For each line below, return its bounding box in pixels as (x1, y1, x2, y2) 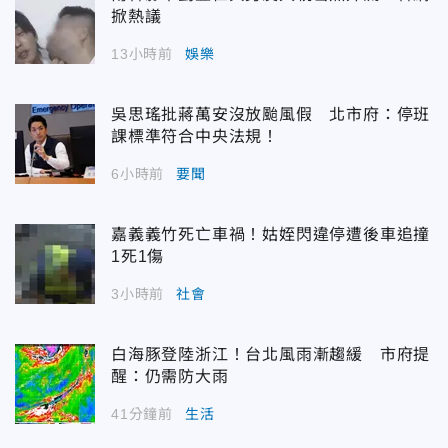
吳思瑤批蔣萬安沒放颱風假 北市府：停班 (111, 105, 431, 123)
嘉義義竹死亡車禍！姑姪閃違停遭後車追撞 (111, 225, 431, 243)
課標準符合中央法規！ (111, 127, 279, 145)
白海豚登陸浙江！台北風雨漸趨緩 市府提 (111, 345, 431, 363)
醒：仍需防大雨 (111, 367, 229, 385)
